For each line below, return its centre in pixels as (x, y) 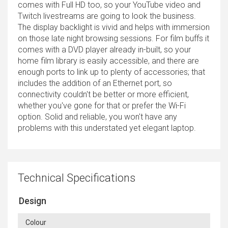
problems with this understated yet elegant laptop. (107, 128)
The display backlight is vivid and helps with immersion (114, 27)
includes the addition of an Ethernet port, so (95, 83)
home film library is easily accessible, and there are (108, 61)
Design (33, 201)
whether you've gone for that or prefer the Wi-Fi (102, 105)
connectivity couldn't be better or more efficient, (103, 94)
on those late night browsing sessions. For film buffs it (113, 38)
